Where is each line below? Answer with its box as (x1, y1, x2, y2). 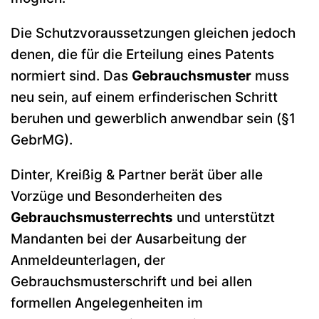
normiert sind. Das (11, 68, 132, 84)
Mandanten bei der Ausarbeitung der (11, 231, 246, 247)
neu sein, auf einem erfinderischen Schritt (11, 89, 278, 105)
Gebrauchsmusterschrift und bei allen (11, 273, 252, 290)
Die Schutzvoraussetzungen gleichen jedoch (11, 25, 296, 41)
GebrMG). (11, 132, 73, 148)
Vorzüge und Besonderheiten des (11, 188, 222, 204)
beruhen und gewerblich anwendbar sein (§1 (11, 110, 296, 127)
